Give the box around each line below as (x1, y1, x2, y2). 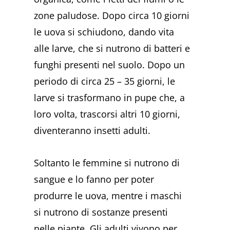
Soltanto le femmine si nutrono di (34, 157, 180, 169)
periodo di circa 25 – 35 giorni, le (34, 74, 176, 87)
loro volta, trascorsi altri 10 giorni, (34, 107, 181, 120)
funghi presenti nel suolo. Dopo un (34, 58, 185, 71)
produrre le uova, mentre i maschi (34, 189, 182, 202)
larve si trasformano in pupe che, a (34, 91, 185, 104)
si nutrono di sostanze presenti (34, 206, 168, 219)
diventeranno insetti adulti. (34, 124, 151, 137)
